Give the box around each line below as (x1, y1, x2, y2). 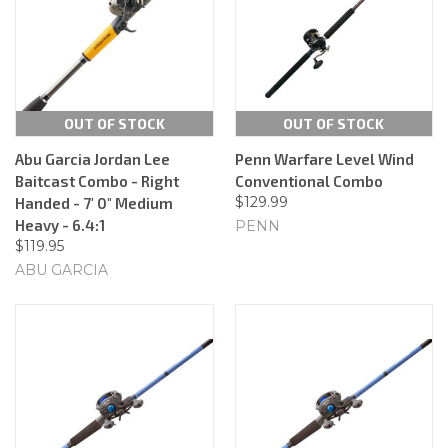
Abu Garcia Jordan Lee (15, 149, 170, 168)
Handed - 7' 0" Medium (15, 193, 173, 212)
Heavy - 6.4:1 (15, 215, 105, 234)
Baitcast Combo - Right (15, 171, 179, 190)
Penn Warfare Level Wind (234, 149, 414, 168)
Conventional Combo (234, 171, 383, 190)
